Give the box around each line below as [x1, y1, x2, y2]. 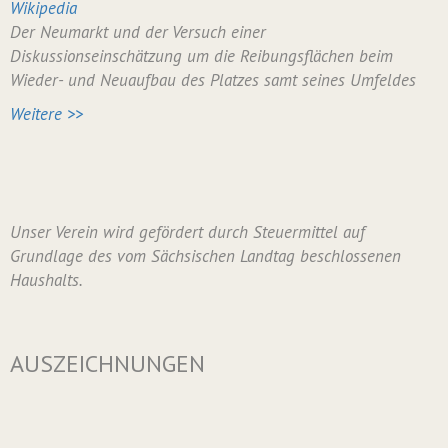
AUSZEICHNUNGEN [10, 348, 205, 379]
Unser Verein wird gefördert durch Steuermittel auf [10, 221, 365, 243]
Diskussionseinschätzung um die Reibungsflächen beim [10, 45, 393, 67]
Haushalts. [10, 269, 83, 291]
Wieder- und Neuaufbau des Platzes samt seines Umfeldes [10, 69, 416, 91]
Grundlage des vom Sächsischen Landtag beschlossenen [10, 245, 401, 267]
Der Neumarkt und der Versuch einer [10, 21, 266, 43]
